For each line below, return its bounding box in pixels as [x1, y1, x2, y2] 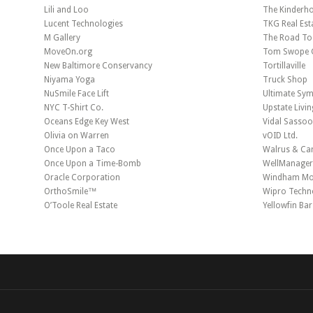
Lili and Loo [43, 5, 89, 15]
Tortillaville [263, 61, 305, 71]
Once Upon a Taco [43, 145, 115, 154]
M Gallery [43, 33, 80, 43]
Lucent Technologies [43, 19, 123, 29]
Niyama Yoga [43, 75, 95, 85]
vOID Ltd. [263, 131, 298, 140]
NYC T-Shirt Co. [43, 103, 103, 112]
